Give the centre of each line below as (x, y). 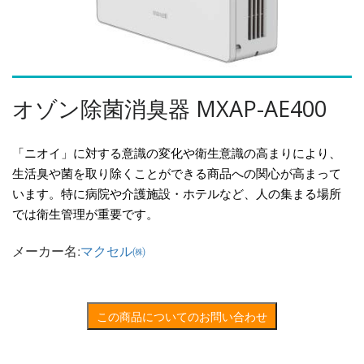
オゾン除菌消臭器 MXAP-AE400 (169, 109)
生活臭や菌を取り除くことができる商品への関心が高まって (177, 174)
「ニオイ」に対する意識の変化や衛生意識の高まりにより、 (177, 154)
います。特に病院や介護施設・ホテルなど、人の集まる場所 (177, 194)
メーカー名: (46, 251)
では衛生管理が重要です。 (85, 214)
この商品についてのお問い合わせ (182, 316)
